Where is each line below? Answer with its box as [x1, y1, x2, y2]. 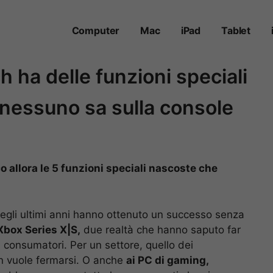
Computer [71, 24, 120, 37]
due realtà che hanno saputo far [80, 223, 241, 236]
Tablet [221, 24, 251, 37]
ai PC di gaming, [126, 253, 209, 266]
